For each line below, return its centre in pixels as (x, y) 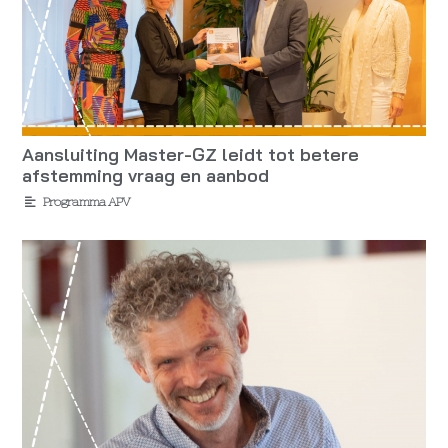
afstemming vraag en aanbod (146, 176)
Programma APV (86, 202)
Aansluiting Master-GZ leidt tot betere (191, 155)
